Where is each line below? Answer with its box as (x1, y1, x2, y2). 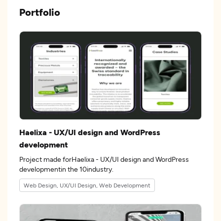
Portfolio (19, 6, 60, 18)
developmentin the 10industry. (68, 165, 113, 173)
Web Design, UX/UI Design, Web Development (24, 182, 150, 188)
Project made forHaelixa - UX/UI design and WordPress (19, 155, 189, 163)
